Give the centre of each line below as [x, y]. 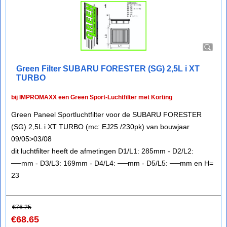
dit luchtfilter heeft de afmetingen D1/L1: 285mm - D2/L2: [102, 151]
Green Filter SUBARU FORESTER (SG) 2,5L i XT [108, 69]
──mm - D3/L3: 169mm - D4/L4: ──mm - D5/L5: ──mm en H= [112, 163]
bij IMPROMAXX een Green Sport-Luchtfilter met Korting [92, 97]
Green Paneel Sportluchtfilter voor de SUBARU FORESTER [106, 115]
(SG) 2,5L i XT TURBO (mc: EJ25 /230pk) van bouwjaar [100, 127]
